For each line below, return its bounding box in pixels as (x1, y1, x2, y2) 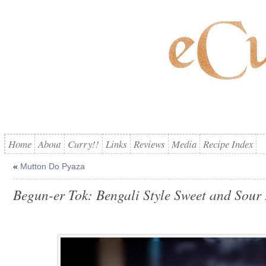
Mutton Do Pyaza (20, 161, 85, 171)
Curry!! (67, 137, 99, 151)
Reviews (133, 137, 165, 151)
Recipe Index (202, 137, 253, 151)
